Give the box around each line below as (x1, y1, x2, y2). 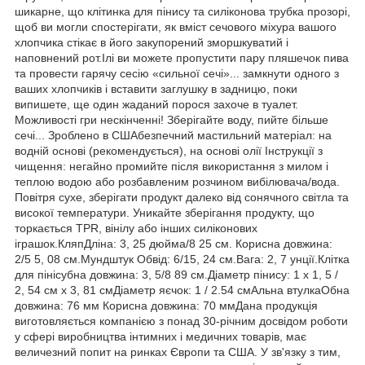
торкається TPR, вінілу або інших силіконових (15, 221, 257, 235)
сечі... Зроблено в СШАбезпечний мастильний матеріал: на (15, 128, 332, 142)
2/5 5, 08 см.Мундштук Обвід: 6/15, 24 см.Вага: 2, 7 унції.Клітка (15, 252, 350, 266)
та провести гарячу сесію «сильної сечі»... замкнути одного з (15, 66, 339, 80)
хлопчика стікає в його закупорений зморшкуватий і (15, 35, 288, 49)
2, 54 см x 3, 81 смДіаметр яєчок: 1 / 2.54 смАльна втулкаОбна (15, 283, 350, 297)
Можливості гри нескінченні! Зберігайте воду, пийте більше (15, 112, 328, 126)
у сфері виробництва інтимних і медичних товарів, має (15, 329, 306, 343)
